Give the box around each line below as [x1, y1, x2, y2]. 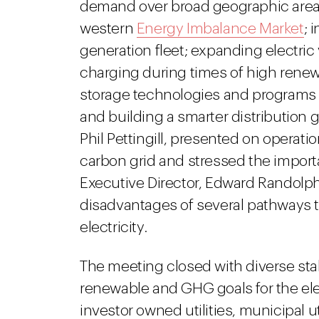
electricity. [80, 220, 147, 235]
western [80, 21, 137, 36]
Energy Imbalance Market [136, 21, 304, 36]
